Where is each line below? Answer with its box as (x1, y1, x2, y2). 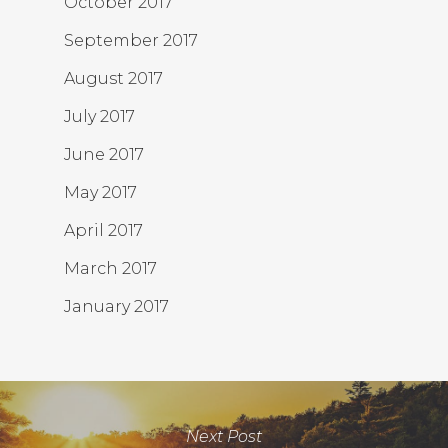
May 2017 (64, 183, 137, 202)
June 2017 (64, 145, 144, 164)
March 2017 (64, 259, 157, 278)
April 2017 (64, 221, 143, 240)
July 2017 (64, 107, 135, 126)
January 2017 (64, 297, 169, 316)
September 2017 (64, 31, 198, 50)
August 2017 (64, 69, 163, 88)
